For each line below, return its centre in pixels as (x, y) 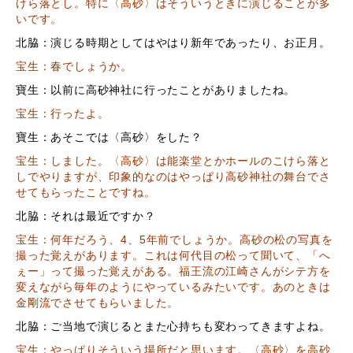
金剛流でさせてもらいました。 (98, 303)
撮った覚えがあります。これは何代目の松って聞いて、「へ (173, 255)
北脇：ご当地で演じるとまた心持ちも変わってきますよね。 (173, 326)
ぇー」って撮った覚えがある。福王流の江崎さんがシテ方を (173, 271)
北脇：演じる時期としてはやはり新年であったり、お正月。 (173, 43)
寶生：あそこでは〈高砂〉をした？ (109, 137)
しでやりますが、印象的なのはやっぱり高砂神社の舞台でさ (173, 176)
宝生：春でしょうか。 (74, 66)
